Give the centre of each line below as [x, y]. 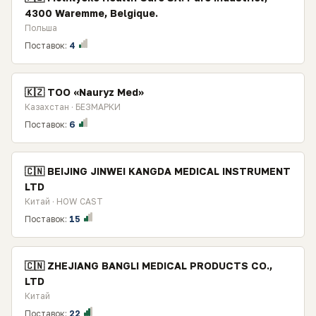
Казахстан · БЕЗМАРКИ [73, 107]
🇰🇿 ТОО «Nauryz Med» [84, 92]
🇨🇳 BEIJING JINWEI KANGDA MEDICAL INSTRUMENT [158, 171]
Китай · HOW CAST [64, 201]
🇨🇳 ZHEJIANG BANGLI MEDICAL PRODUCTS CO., [148, 266]
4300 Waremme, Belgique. [91, 13]
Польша [41, 28]
